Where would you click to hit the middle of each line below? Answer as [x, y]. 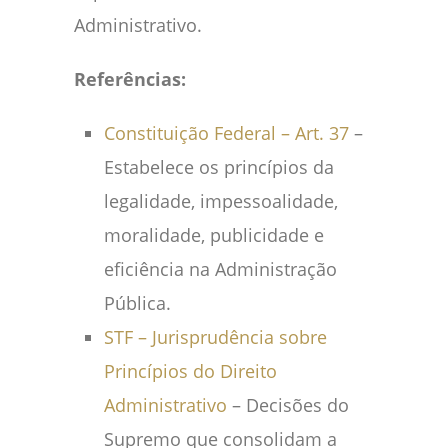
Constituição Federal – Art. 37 [226, 133]
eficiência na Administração [220, 269]
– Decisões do [288, 405]
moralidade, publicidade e [214, 235]
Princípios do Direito [190, 371]
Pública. [137, 303]
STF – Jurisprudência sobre [215, 337]
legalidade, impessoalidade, [221, 201]
